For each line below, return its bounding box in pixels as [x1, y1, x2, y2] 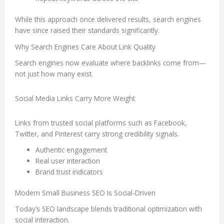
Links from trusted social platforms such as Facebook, [15, 117, 187, 127]
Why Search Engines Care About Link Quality [15, 42, 155, 52]
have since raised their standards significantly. [15, 25, 159, 35]
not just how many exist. [15, 68, 93, 78]
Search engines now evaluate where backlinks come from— [15, 57, 206, 67]
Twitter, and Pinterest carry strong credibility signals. [15, 128, 179, 138]
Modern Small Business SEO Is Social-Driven [15, 188, 155, 198]
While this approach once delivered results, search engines [15, 14, 201, 24]
